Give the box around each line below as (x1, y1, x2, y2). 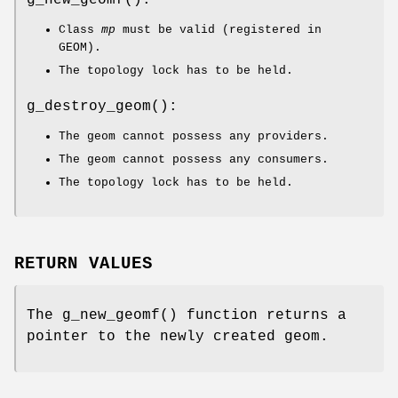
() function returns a (160, 307, 346, 324)
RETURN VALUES (14, 254, 153, 275)
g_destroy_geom (27, 99, 151, 115)
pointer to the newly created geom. (27, 329, 329, 346)
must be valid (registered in (115, 23, 322, 37)
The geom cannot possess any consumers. (59, 153, 329, 167)
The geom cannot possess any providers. (59, 130, 329, 144)
